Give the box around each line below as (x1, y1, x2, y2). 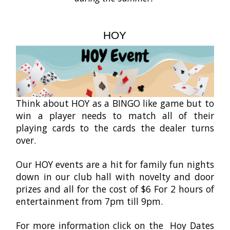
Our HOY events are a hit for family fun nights (16, 158, 214, 170)
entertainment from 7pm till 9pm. (16, 195, 163, 207)
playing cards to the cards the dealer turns (16, 122, 214, 135)
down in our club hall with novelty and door (16, 170, 214, 183)
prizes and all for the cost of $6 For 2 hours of (16, 183, 214, 195)
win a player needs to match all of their (16, 109, 214, 122)
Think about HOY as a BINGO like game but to (16, 97, 214, 110)
